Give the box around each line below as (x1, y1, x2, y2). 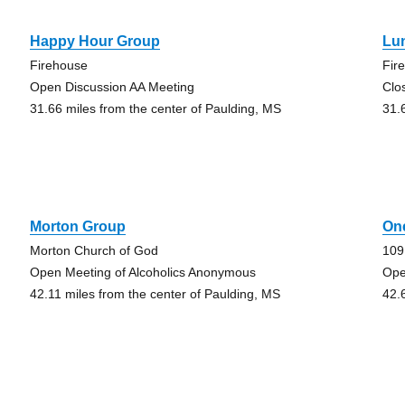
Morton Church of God (29, 243, 158, 258)
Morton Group (29, 219, 126, 234)
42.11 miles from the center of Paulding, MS (29, 287, 280, 301)
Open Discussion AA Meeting (29, 80, 194, 94)
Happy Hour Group (29, 33, 160, 49)
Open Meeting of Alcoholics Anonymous (29, 265, 256, 279)
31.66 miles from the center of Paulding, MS (29, 101, 281, 116)
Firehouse (29, 58, 88, 72)
